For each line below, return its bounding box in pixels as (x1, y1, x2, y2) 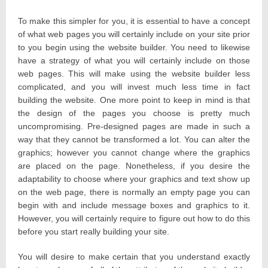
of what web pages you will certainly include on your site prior (18, 29, 250, 39)
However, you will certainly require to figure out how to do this (18, 214, 250, 224)
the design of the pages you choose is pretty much (18, 108, 250, 118)
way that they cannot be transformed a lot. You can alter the (18, 135, 250, 145)
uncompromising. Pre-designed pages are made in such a (18, 121, 250, 132)
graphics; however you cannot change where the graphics (18, 148, 250, 158)
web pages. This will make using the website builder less (18, 69, 250, 79)
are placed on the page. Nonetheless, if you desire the (18, 161, 250, 171)
